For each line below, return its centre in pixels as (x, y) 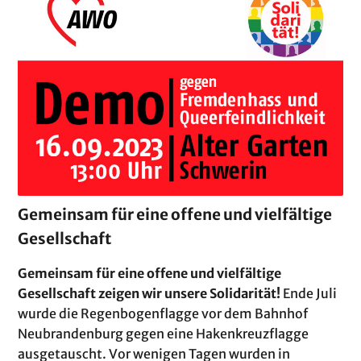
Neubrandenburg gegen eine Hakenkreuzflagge (164, 334)
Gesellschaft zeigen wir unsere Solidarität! (151, 294)
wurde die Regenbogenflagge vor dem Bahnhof (163, 314)
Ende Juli (310, 294)
